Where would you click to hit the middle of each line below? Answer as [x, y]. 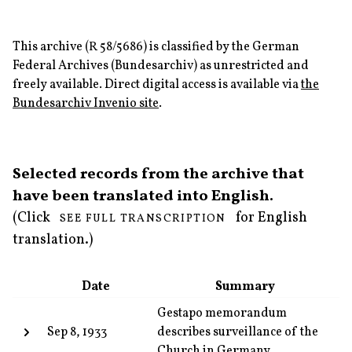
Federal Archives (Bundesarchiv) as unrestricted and [161, 66]
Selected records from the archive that [158, 174]
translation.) [53, 240]
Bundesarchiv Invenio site [86, 104]
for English [271, 218]
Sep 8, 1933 [77, 332]
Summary [245, 287]
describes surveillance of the [238, 332]
